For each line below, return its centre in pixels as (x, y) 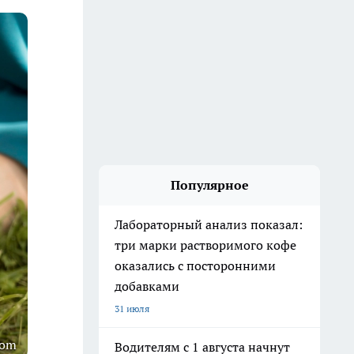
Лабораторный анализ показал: (209, 224)
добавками (147, 286)
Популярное (209, 185)
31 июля (132, 309)
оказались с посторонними (195, 265)
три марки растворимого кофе (205, 245)
